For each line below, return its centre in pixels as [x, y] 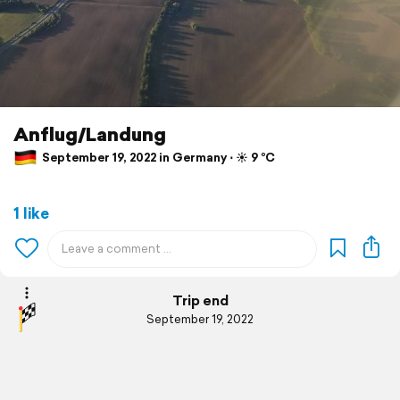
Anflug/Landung [90, 133]
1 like [31, 212]
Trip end [200, 301]
